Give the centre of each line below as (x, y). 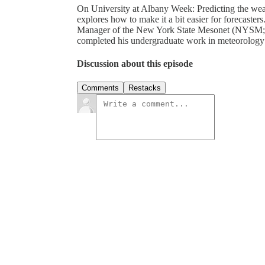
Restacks (145, 88)
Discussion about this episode (135, 64)
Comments (100, 88)
